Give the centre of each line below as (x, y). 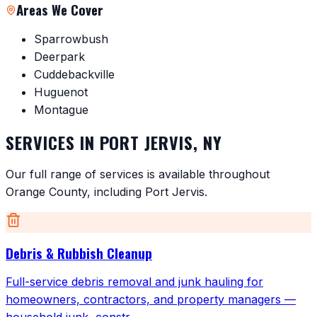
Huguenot (61, 92)
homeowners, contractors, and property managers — (151, 300)
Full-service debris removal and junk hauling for (134, 282)
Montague (61, 110)
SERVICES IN (53, 142)
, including (116, 191)
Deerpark (59, 57)
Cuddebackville (74, 75)
